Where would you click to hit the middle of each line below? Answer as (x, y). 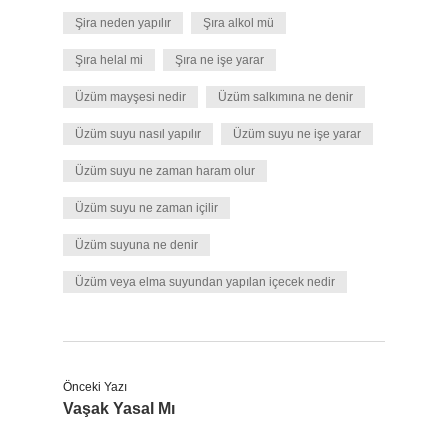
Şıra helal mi (109, 60)
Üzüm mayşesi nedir (130, 97)
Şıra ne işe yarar (219, 60)
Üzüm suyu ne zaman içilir (146, 208)
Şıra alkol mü (238, 23)
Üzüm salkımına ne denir (285, 97)
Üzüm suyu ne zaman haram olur (165, 171)
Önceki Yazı (95, 387)
